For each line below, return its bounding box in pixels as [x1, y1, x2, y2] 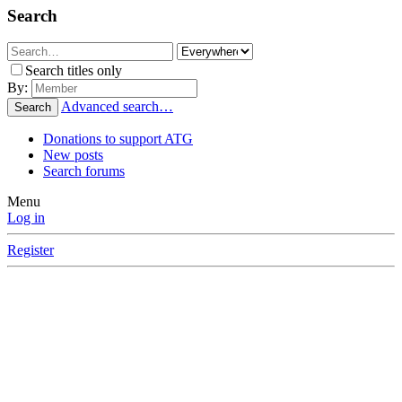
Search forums [43, 163, 125, 179]
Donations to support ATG [43, 131, 193, 147]
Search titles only [25, 63, 122, 79]
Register [7, 242, 54, 258]
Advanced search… [61, 99, 173, 115]
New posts [43, 147, 103, 163]
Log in [7, 210, 45, 226]
